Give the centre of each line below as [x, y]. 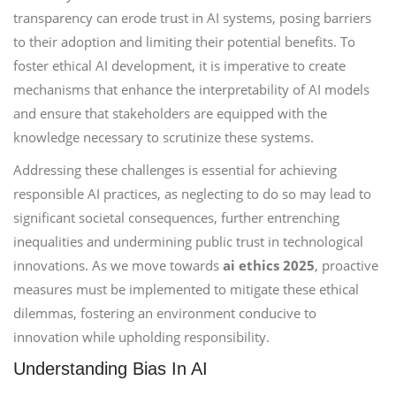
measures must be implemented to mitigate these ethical [186, 289]
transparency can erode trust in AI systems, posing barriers [192, 18]
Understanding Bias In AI [110, 369]
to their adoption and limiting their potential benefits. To [184, 42]
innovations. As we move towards [118, 265]
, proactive [346, 265]
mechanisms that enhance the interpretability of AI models [191, 89]
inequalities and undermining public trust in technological [188, 241]
